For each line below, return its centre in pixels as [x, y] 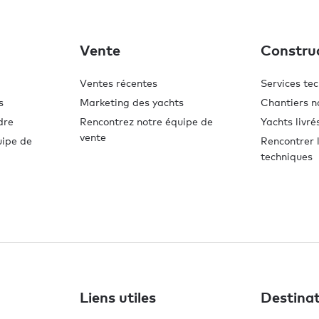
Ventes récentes [119, 83]
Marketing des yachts [132, 103]
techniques [287, 157]
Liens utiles [118, 297]
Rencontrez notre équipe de [146, 122]
